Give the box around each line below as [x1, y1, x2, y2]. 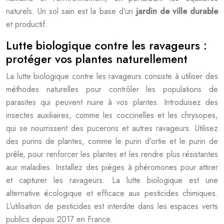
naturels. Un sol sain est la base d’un [6, 5, 136, 17]
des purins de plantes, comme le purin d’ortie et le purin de [6, 135, 218, 147]
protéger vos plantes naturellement [6, 50, 187, 67]
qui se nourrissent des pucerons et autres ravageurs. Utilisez [6, 122, 218, 134]
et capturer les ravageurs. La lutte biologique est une [6, 174, 218, 186]
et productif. [6, 18, 47, 30]
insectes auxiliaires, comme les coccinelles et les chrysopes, [6, 109, 218, 121]
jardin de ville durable [135, 5, 218, 17]
